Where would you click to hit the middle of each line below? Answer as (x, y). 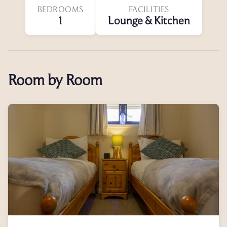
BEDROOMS (60, 9)
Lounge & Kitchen (149, 20)
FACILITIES (149, 9)
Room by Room (55, 80)
